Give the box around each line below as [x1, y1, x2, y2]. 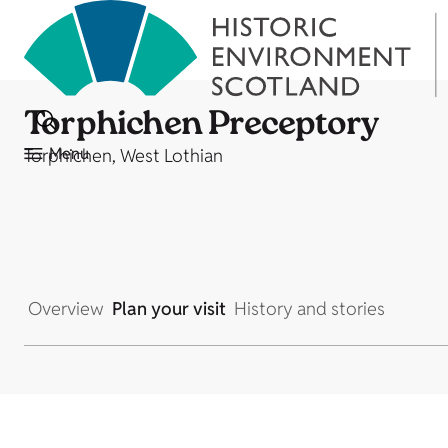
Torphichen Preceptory [24, 102, 380, 152]
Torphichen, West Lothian [24, 144, 223, 167]
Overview [28, 297, 104, 320]
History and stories [234, 297, 385, 320]
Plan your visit [112, 297, 226, 320]
